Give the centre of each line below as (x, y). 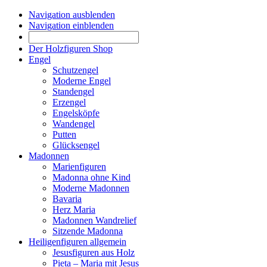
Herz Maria (74, 209)
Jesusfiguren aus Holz (94, 252)
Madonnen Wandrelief (94, 220)
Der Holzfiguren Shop (71, 49)
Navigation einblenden (71, 25)
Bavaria (67, 199)
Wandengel (74, 124)
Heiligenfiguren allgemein (77, 242)
